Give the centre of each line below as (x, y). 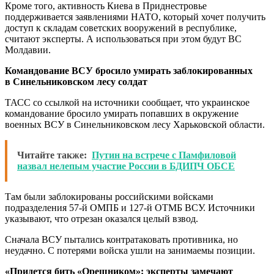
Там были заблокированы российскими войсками (109, 196)
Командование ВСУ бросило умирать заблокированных (129, 70)
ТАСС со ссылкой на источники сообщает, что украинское (127, 102)
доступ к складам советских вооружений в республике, (121, 28)
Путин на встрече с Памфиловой (164, 155)
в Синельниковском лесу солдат (76, 81)
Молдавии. (28, 50)
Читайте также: (52, 155)
